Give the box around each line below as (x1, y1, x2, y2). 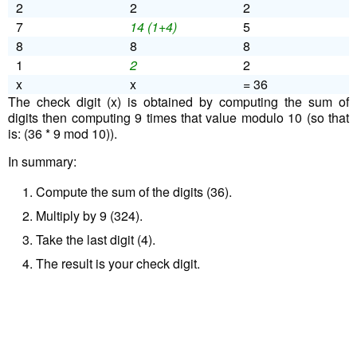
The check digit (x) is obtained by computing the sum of (8, 92, 349, 111)
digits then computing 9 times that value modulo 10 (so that (8, 108, 349, 127)
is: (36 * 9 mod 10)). (8, 124, 117, 143)
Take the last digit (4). (36, 229, 155, 249)
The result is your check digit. (36, 253, 200, 273)
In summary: (8, 151, 76, 171)
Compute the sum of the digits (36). (36, 182, 232, 201)
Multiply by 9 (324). (36, 206, 143, 225)
